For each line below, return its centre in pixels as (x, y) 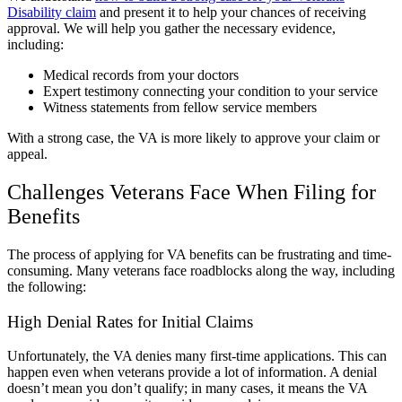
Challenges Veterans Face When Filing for (192, 192)
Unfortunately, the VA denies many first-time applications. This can (197, 356)
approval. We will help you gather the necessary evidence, (171, 29)
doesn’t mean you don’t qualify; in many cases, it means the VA (187, 389)
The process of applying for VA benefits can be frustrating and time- (199, 254)
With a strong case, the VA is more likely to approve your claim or (193, 138)
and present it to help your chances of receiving (231, 13)
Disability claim (52, 13)
